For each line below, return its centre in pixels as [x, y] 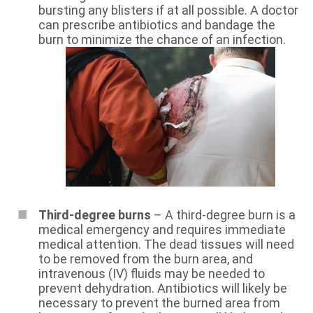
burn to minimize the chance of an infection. [162, 40]
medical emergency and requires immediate [162, 230]
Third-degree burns [95, 215]
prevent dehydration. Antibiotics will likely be [163, 289]
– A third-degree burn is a [223, 215]
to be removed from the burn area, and [146, 259]
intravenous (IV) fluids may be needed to [152, 274]
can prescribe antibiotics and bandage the [157, 25]
